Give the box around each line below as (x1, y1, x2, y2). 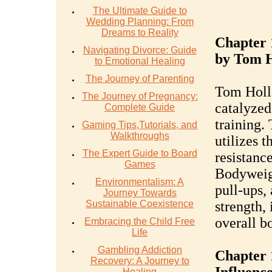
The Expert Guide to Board (82, 148, 197, 158)
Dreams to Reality (101, 27, 178, 38)
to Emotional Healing (94, 56, 185, 66)
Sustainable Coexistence (86, 199, 194, 209)
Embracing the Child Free (84, 216, 195, 226)
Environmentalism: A (95, 177, 184, 187)
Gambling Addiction (97, 245, 182, 255)
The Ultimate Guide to (92, 5, 187, 16)
